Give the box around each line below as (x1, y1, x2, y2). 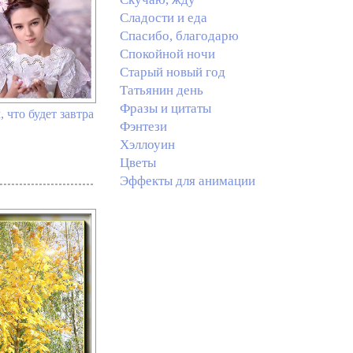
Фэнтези (119, 119, 167, 134)
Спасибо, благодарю (119, 28, 239, 43)
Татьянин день (119, 83, 203, 98)
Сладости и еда (119, 10, 207, 25)
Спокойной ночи (119, 46, 215, 61)
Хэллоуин (119, 137, 175, 152)
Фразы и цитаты (119, 101, 211, 116)
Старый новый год (119, 65, 225, 80)
